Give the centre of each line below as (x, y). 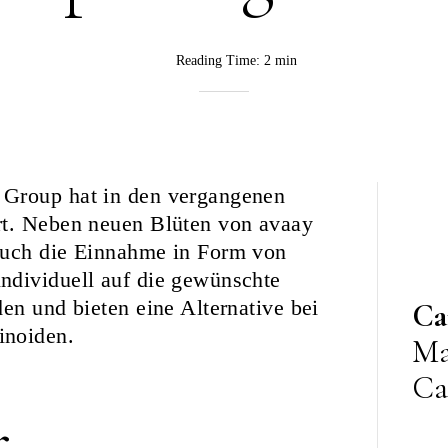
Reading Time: (220, 61)
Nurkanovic (184, 127)
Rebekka (175, 102)
